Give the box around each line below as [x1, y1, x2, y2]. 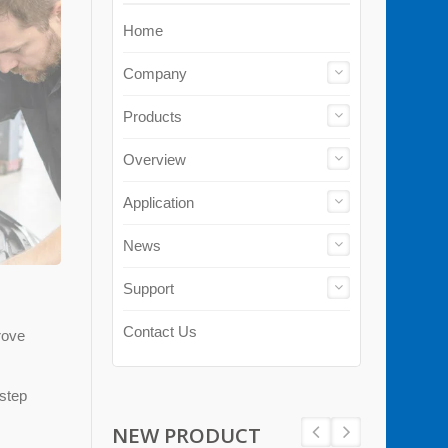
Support [123, 280, 174, 297]
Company [123, 65, 187, 82]
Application [123, 194, 194, 211]
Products [123, 108, 182, 125]
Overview [123, 151, 186, 168]
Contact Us [123, 323, 197, 340]
